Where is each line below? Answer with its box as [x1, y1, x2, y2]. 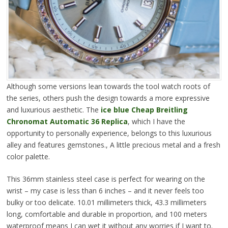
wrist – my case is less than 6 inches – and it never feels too [6, 185, 204, 195]
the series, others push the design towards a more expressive [6, 93, 210, 103]
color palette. [6, 151, 50, 161]
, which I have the [127, 116, 185, 126]
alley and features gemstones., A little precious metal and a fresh [6, 139, 220, 150]
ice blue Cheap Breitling [100, 104, 188, 115]
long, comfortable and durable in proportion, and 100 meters [6, 209, 207, 219]
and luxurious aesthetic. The [6, 104, 99, 115]
